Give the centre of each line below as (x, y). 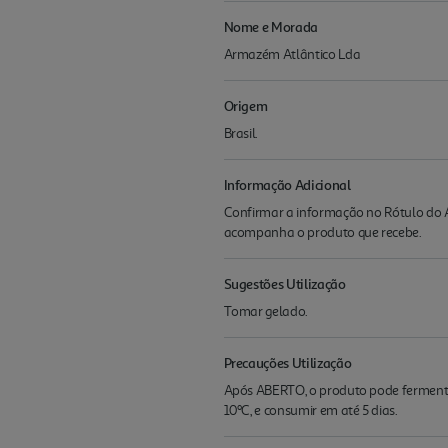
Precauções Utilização (287, 362)
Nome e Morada (270, 26)
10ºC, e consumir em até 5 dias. (310, 410)
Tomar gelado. (265, 311)
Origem (245, 105)
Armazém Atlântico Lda (292, 54)
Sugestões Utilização (284, 283)
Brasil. (241, 133)
